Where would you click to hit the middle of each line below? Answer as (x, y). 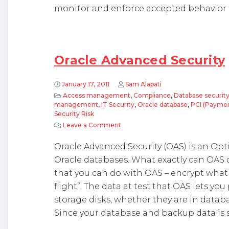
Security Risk (74, 114)
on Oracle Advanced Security (166, 125)
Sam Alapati (143, 84)
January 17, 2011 (86, 84)
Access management (96, 95)
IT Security (118, 105)
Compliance (152, 95)
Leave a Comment (92, 125)
